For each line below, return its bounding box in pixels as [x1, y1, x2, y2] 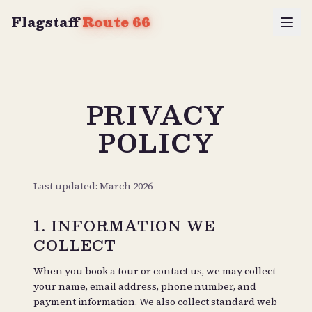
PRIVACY [86, 93, 226, 135]
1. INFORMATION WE [33, 214, 215, 237]
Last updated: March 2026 [33, 179, 153, 193]
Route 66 [82, 11, 150, 33]
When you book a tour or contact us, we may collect [33, 264, 276, 278]
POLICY [97, 121, 214, 163]
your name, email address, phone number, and [33, 279, 256, 293]
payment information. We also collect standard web [33, 295, 277, 309]
